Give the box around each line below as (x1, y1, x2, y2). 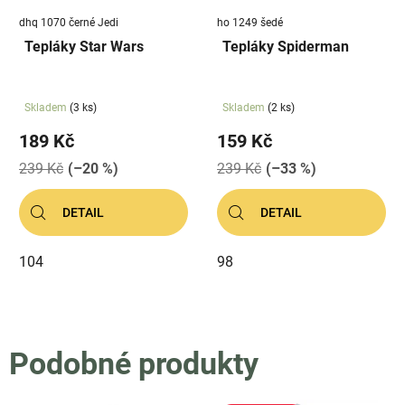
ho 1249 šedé (217, 15, 283, 29)
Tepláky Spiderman (222, 37, 349, 55)
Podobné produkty (9, 344, 259, 381)
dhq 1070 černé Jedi (19, 15, 118, 29)
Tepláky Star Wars (24, 37, 144, 55)
